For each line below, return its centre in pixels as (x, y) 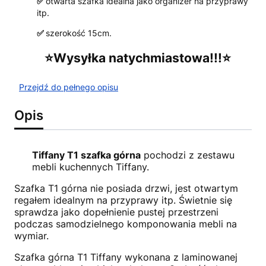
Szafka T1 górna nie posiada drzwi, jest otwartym (126, 188)
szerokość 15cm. (79, 33)
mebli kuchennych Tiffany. (91, 167)
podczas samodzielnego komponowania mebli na (126, 224)
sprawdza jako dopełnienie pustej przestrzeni (116, 212)
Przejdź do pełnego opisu (69, 87)
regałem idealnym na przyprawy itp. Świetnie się (123, 200)
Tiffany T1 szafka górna (86, 155)
